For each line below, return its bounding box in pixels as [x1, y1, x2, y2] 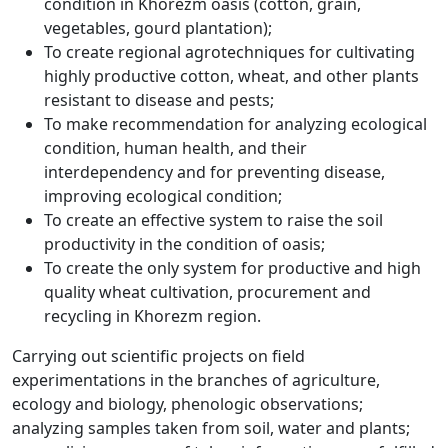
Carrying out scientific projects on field [12, 345, 305, 368]
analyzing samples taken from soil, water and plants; [12, 417, 410, 440]
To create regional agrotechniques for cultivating [44, 41, 415, 64]
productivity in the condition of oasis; [44, 233, 325, 256]
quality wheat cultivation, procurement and [44, 281, 371, 304]
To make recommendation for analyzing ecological [44, 113, 427, 136]
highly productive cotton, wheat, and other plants [44, 65, 419, 88]
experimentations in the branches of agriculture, [12, 369, 380, 392]
